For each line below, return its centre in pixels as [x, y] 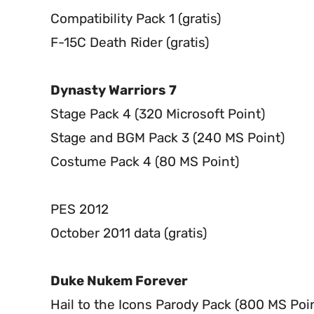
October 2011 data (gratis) [129, 233]
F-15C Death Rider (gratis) [130, 43]
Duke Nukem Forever [119, 281]
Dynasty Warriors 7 [114, 90]
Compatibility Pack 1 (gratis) [136, 19]
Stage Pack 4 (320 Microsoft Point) [158, 114]
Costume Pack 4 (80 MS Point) [145, 162]
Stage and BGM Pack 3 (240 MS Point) [168, 138]
